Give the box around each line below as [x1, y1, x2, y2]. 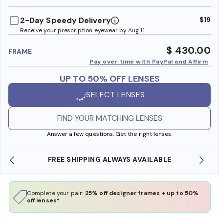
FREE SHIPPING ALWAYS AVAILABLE [47, 154, 172, 164]
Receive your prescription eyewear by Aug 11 [20, 26, 145, 34]
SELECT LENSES [86, 89, 145, 100]
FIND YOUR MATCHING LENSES [57, 112, 162, 123]
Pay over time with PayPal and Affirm [89, 57, 208, 66]
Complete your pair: [26, 189, 85, 197]
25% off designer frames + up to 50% [85, 189, 199, 197]
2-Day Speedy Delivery [20, 15, 111, 25]
